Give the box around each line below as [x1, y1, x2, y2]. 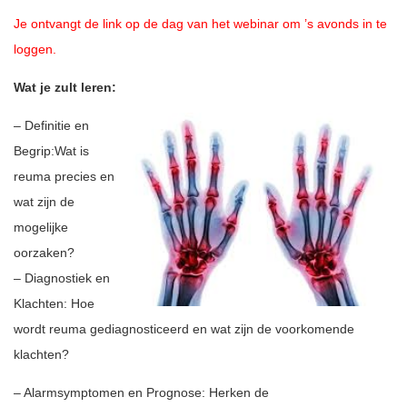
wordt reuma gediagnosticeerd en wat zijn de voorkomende [14, 322, 354, 336]
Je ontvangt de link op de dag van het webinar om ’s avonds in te [14, 16, 387, 31]
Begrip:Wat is [14, 144, 89, 158]
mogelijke [14, 220, 68, 234]
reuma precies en [14, 169, 114, 184]
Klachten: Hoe [14, 296, 94, 311]
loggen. [14, 42, 56, 56]
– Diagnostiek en [14, 271, 110, 285]
